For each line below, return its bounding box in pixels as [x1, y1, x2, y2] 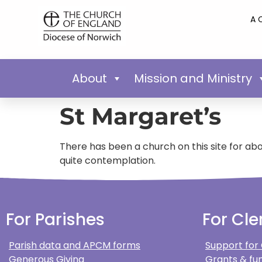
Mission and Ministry [133, 70, 252, 87]
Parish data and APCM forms [9, 239, 140, 253]
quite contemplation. [60, 153, 156, 167]
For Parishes [6, 208, 105, 232]
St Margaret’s [60, 101, 221, 130]
